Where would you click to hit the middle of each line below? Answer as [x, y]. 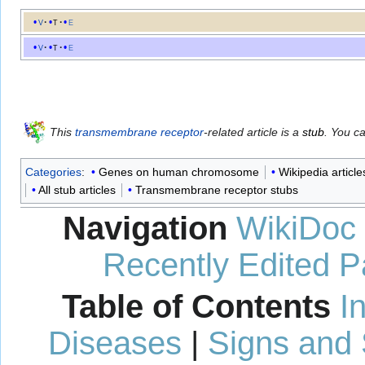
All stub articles [77, 190]
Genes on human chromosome [178, 172]
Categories [53, 172]
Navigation [145, 228]
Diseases [114, 343]
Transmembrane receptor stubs [217, 190]
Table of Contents [196, 307]
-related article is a [253, 132]
